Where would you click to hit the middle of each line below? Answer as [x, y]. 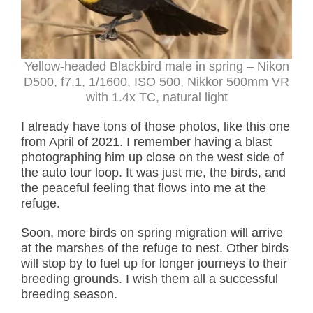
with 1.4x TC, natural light [156, 97]
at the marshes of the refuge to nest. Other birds [155, 248]
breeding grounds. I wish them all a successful [150, 278]
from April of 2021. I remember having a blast [146, 141]
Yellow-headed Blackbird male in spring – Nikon [156, 66]
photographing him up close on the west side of [152, 157]
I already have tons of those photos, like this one [155, 126]
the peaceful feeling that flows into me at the [144, 188]
